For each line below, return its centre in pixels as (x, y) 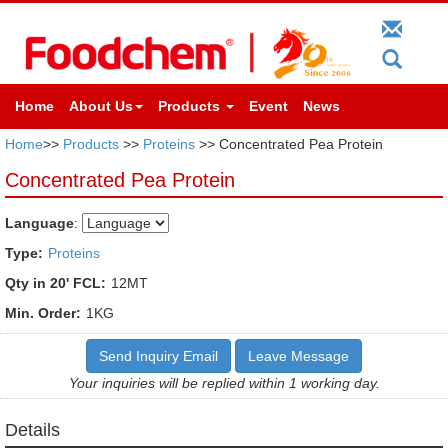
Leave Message (298, 355)
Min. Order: (43, 312)
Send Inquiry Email (158, 355)
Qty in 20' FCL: (55, 282)
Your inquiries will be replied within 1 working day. (224, 382)
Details (32, 429)
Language (39, 222)
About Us (101, 105)
